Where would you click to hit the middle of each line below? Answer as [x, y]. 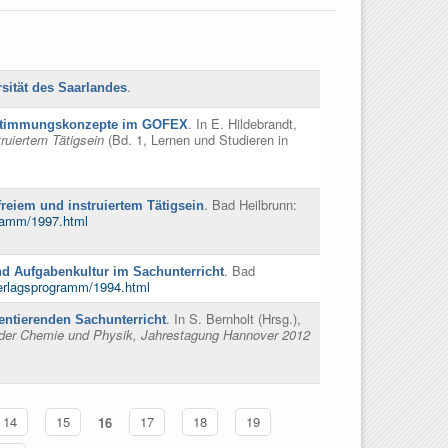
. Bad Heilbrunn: [250, 205]
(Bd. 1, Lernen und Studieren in [196, 140]
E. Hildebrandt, [254, 124]
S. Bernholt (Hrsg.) [243, 319]
